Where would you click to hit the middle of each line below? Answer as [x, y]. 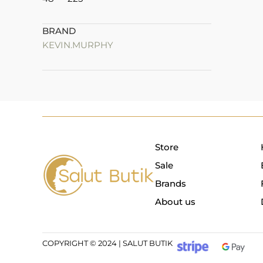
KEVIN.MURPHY [78, 45]
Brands [171, 183]
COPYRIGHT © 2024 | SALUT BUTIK [107, 243]
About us [175, 201]
